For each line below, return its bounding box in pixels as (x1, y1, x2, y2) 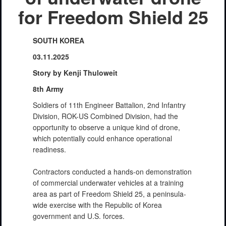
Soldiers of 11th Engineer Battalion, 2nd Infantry (33, 99, 186, 110)
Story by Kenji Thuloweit (33, 67, 118, 78)
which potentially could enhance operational (33, 133, 172, 143)
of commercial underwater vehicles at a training (33, 177, 184, 188)
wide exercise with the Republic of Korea (33, 199, 162, 210)
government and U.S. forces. (33, 210, 125, 221)
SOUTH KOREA (33, 35, 84, 45)
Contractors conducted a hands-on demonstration (33, 166, 192, 177)
